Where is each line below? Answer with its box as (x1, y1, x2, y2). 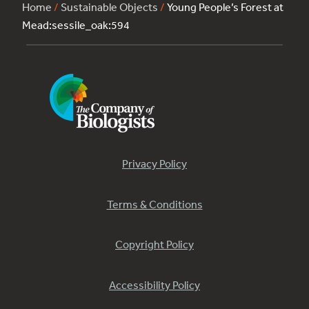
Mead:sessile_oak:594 (22, 18, 130, 32)
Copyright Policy (115, 237, 194, 252)
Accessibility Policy (109, 277, 200, 292)
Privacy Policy (122, 157, 187, 171)
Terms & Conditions (106, 197, 203, 211)
